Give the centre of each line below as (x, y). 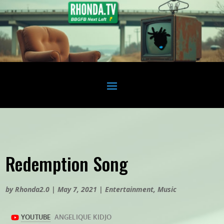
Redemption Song (67, 163)
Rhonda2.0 (32, 189)
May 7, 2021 (77, 189)
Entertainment (129, 189)
